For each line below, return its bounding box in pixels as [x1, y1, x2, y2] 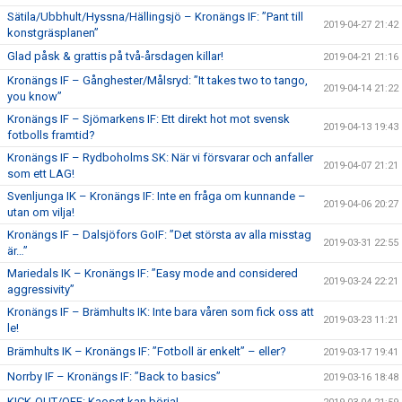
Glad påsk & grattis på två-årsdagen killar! [7, 49, 223, 63]
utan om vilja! [7, 205, 74, 219]
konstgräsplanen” [7, 26, 99, 39]
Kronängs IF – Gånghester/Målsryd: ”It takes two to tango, [7, 74, 308, 87]
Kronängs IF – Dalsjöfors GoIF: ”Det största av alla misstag [7, 228, 311, 241]
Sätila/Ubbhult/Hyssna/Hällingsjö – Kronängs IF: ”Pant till [7, 10, 303, 23]
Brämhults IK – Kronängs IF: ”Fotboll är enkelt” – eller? [7, 345, 286, 358]
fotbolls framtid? [7, 128, 95, 142]
